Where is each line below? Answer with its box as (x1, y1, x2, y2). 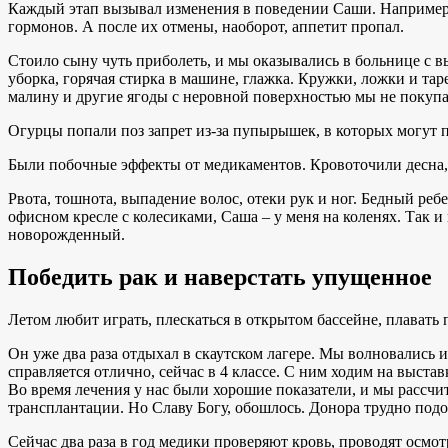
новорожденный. (8, 226, 125, 244)
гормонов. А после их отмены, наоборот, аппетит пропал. (8, 18, 404, 36)
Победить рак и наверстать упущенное (8, 264, 432, 291)
